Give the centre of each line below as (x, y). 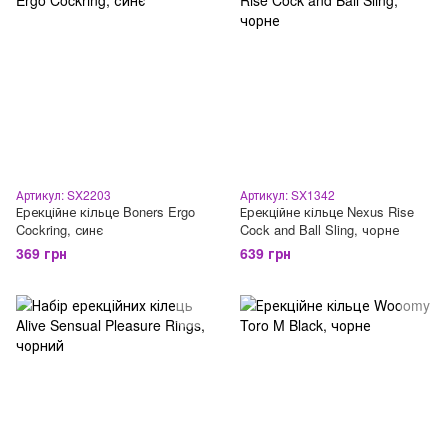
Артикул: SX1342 (287, 194)
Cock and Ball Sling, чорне (319, 229)
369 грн (41, 253)
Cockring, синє (59, 229)
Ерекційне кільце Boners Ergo (105, 211)
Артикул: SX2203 (63, 194)
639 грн (265, 253)
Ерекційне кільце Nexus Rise (327, 211)
